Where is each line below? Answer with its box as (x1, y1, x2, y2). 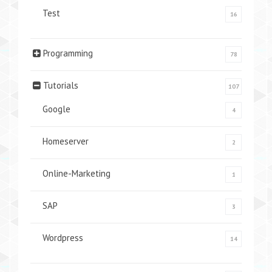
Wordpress (42, 232, 83, 243)
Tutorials (43, 80, 78, 91)
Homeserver (42, 135, 89, 147)
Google (42, 103, 70, 115)
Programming (43, 47, 93, 59)
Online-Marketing (42, 168, 110, 179)
